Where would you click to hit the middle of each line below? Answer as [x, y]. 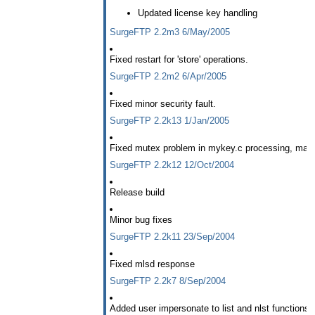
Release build [137, 193]
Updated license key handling [198, 13]
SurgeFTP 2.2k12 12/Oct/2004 [172, 165]
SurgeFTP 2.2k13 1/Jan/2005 [169, 121]
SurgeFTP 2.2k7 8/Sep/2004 [168, 281]
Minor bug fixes [141, 219]
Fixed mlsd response [152, 264]
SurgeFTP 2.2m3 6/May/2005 [170, 32]
